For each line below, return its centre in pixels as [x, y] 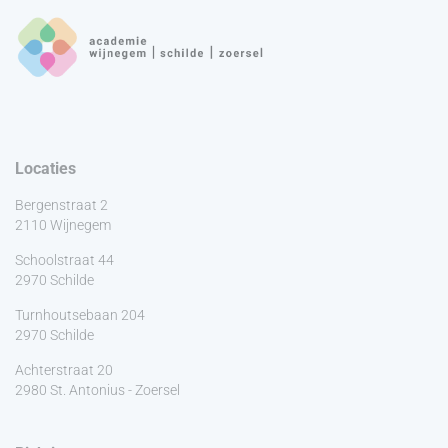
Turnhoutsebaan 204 [80, 314]
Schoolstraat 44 [64, 259]
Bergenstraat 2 [61, 204]
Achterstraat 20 [64, 369]
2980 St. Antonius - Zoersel [97, 389]
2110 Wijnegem [63, 224]
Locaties [45, 168]
